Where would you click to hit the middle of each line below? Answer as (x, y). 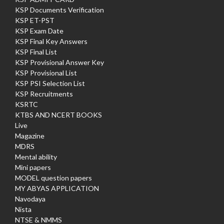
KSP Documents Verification (59, 10)
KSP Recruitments (44, 94)
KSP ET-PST (35, 20)
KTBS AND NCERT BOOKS (58, 115)
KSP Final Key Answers (51, 41)
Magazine (30, 136)
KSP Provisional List (46, 73)
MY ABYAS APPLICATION (57, 188)
